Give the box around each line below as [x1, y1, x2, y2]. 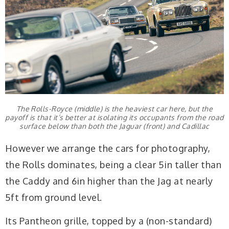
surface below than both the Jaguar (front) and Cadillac [19, 121, 210, 130]
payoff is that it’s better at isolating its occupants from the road [5, 112, 224, 122]
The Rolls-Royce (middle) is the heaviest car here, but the [16, 104, 213, 113]
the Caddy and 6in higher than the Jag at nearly [5, 175, 213, 187]
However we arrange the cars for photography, [5, 143, 211, 154]
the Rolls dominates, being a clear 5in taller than [5, 159, 222, 171]
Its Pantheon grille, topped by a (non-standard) [5, 215, 212, 226]
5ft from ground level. [5, 192, 102, 203]
